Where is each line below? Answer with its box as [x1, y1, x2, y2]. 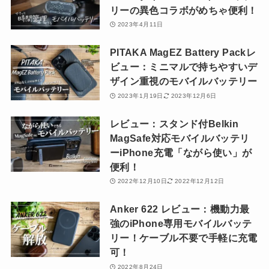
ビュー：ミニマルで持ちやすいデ [109, 61, 258, 73]
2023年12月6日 [171, 92, 217, 99]
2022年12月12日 [175, 178, 225, 185]
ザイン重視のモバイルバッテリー [109, 76, 258, 87]
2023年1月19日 [117, 92, 163, 99]
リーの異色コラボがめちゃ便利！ [109, 4, 258, 16]
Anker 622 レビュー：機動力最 [109, 204, 250, 215]
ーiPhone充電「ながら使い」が [109, 147, 252, 158]
